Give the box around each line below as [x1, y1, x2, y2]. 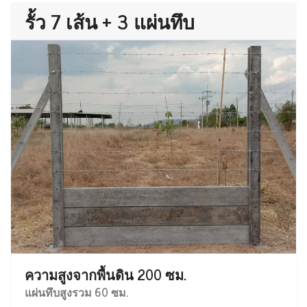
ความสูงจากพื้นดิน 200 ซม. [25, 263, 186, 286]
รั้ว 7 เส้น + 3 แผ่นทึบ [25, 5, 195, 37]
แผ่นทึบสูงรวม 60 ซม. [25, 283, 128, 302]
